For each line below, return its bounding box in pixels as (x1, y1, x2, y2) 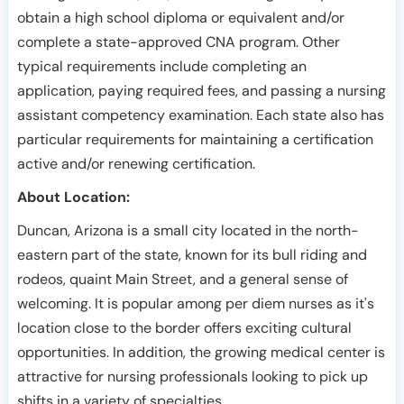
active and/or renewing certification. (17, 154, 255, 173)
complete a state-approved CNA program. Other (17, 32, 340, 51)
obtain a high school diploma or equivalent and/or (17, 8, 344, 27)
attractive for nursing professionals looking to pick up (17, 367, 368, 386)
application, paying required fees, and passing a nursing (17, 81, 386, 100)
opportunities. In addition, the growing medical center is (17, 343, 385, 362)
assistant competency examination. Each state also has (17, 106, 384, 124)
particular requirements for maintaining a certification (17, 130, 373, 149)
